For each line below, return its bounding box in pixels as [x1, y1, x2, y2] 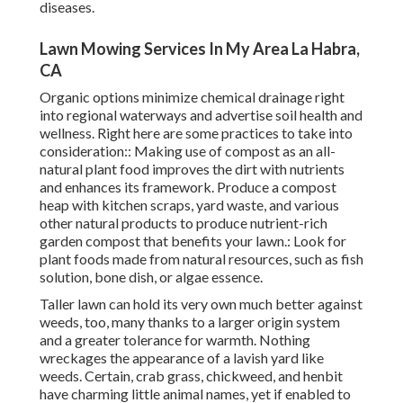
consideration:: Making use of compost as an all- [40, 142, 336, 160]
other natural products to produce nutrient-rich [40, 214, 327, 232]
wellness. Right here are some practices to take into [40, 124, 353, 142]
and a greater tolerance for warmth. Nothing [40, 331, 310, 349]
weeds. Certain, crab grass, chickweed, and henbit [40, 367, 343, 385]
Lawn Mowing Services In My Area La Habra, [40, 39, 360, 59]
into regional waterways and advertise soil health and [40, 106, 363, 124]
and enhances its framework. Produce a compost [40, 178, 336, 196]
